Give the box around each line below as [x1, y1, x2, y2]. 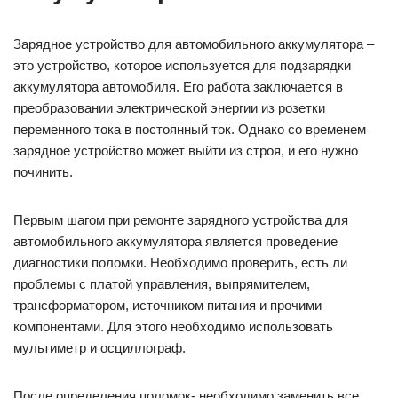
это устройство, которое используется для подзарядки [13, 58, 351, 74]
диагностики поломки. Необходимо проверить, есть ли [13, 255, 347, 271]
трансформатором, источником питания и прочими [13, 298, 322, 314]
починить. [13, 164, 73, 180]
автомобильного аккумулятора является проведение [13, 234, 338, 250]
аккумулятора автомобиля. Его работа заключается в [13, 79, 343, 95]
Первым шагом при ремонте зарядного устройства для [13, 212, 348, 228]
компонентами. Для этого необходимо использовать [13, 319, 333, 335]
